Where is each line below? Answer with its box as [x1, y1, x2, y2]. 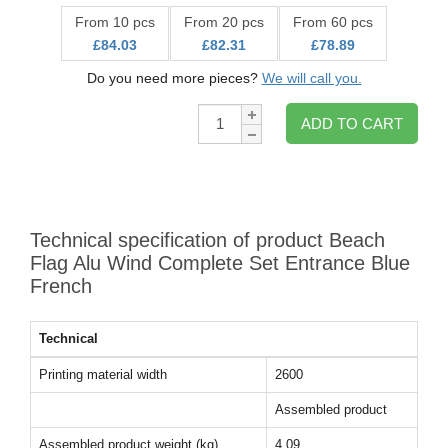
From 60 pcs [293, 14, 373, 30]
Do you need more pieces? [86, 70, 262, 86]
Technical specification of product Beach [30, 229, 385, 251]
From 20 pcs [184, 14, 264, 30]
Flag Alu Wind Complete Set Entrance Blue [30, 252, 410, 274]
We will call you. [261, 70, 362, 86]
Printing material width [39, 367, 167, 382]
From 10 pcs [75, 14, 155, 30]
